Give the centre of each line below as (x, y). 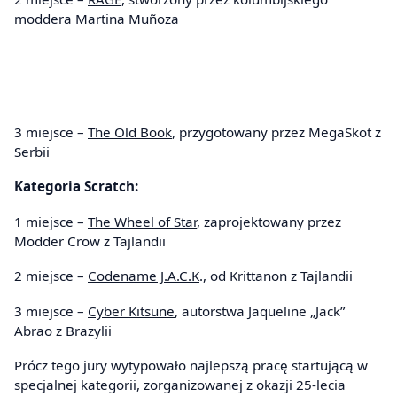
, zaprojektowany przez (269, 221)
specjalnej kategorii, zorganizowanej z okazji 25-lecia (180, 385)
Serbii (32, 151)
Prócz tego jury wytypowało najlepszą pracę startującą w (191, 366)
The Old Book (130, 132)
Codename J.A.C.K (144, 276)
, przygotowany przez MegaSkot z (276, 132)
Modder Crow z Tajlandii (90, 241)
